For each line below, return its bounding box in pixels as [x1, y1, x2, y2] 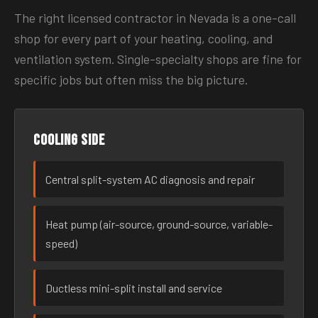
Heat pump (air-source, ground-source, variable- [45, 217, 273, 231]
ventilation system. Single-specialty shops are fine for [14, 51, 302, 67]
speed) [45, 236, 77, 250]
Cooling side [33, 131, 105, 149]
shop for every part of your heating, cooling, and [14, 31, 273, 46]
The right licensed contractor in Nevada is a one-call [14, 10, 296, 26]
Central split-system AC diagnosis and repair [45, 172, 255, 186]
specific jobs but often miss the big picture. [14, 72, 248, 87]
